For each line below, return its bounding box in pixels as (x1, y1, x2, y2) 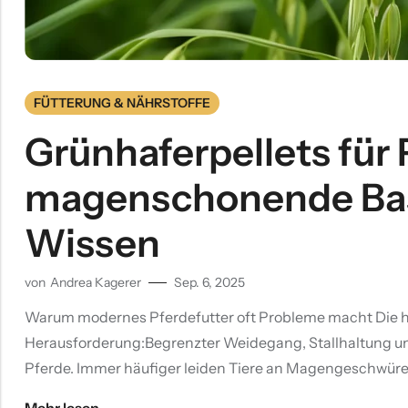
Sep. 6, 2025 (174, 274, 245, 291)
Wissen (25, 219, 160, 267)
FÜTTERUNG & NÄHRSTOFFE (34, 95, 210, 111)
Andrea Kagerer (50, 274, 141, 291)
